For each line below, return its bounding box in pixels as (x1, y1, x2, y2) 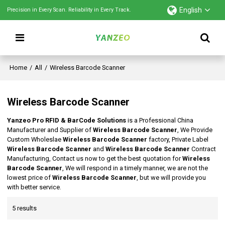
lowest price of (7, 174, 53, 182)
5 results (12, 204, 37, 212)
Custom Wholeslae (7, 136, 63, 144)
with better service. (7, 183, 62, 191)
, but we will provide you (137, 174, 206, 182)
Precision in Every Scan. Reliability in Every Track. (7, 7, 132, 13)
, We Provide (177, 126, 213, 134)
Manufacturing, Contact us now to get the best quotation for (7, 155, 183, 163)
